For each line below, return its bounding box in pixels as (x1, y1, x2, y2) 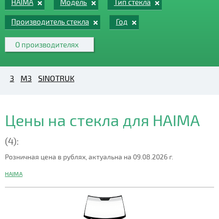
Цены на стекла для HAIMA (5, 110, 199, 129)
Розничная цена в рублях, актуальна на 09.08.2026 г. (5, 153, 173, 161)
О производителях (15, 40, 79, 49)
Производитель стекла (11, 17, 89, 26)
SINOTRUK (38, 73, 74, 83)
